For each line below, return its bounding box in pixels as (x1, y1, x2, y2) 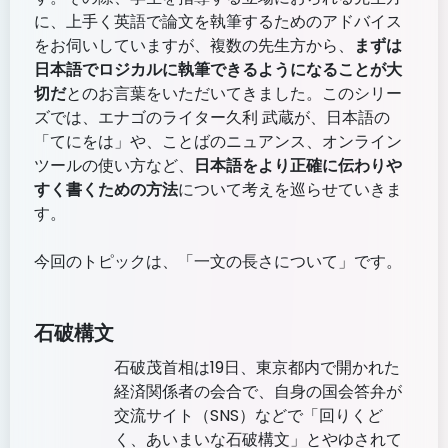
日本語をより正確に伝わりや (194, 154, 402, 178)
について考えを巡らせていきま (178, 178, 402, 202)
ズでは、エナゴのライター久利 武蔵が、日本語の (34, 106, 390, 130)
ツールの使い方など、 (34, 154, 194, 178)
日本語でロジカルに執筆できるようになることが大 (34, 58, 402, 82)
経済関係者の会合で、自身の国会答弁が (114, 380, 402, 404)
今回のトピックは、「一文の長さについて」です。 (34, 250, 402, 274)
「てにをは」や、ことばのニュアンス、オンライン (34, 130, 402, 154)
